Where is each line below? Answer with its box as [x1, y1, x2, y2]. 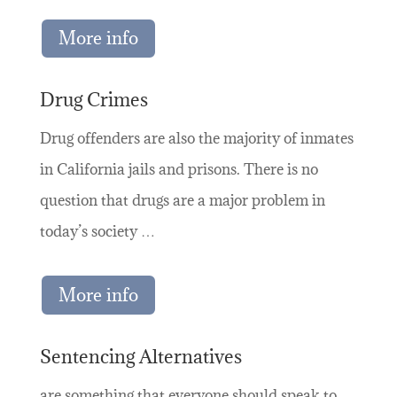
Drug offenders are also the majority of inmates [39, 128, 354, 149]
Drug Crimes [39, 88, 148, 113]
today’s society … [39, 222, 155, 242]
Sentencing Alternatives [39, 344, 242, 369]
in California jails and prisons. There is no [39, 160, 318, 180]
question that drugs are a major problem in [39, 191, 325, 211]
